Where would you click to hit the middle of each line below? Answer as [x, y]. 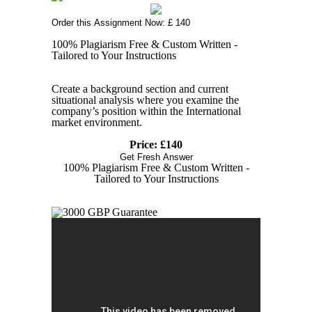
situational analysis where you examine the [145, 100]
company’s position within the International [146, 111]
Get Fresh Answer [156, 157]
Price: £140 [156, 144]
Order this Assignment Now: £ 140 [121, 22]
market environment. [97, 122]
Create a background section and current [140, 88]
